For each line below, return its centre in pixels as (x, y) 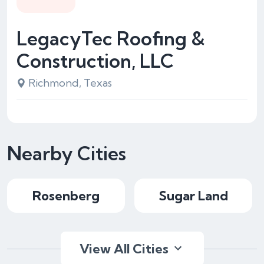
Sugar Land (193, 196)
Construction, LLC (95, 61)
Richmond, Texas (70, 83)
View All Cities (124, 249)
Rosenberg (66, 196)
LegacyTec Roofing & (111, 38)
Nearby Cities (67, 153)
